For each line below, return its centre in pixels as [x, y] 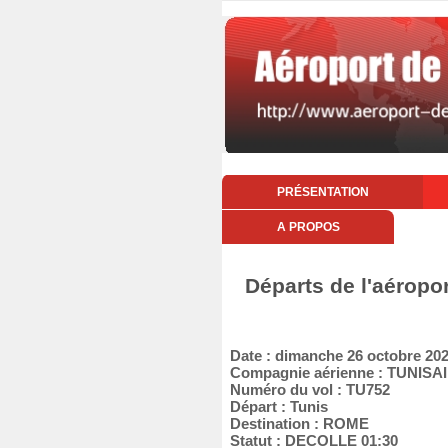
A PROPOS [308, 227]
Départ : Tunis [275, 406]
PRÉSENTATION [322, 192]
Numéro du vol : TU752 [306, 389]
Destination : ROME [295, 423]
